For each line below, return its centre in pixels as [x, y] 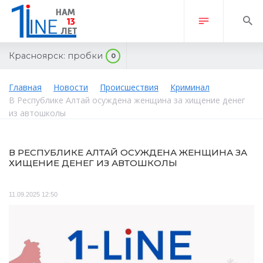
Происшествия [129, 87]
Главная [25, 87]
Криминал [190, 87]
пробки [85, 55]
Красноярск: [37, 55]
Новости [71, 87]
